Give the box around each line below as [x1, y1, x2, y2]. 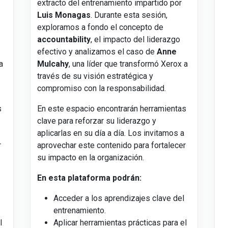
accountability [37, 35, 91, 45]
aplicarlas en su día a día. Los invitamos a [37, 128, 184, 138]
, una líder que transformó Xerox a [68, 59, 188, 69]
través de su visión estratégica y [37, 71, 153, 81]
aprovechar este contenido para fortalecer [37, 140, 186, 151]
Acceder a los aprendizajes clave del [53, 193, 184, 204]
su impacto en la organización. [37, 153, 144, 163]
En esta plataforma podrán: [37, 173, 141, 183]
